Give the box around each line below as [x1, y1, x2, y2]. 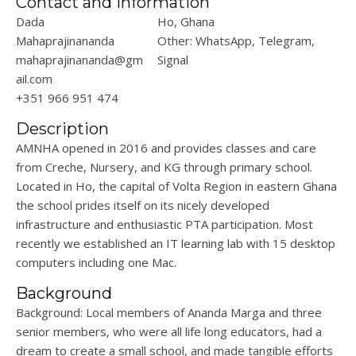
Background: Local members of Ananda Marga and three [16, 304, 322, 321]
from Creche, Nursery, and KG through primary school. [16, 159, 312, 176]
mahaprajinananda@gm [16, 52, 143, 68]
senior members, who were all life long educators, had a [16, 323, 322, 340]
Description [16, 119, 109, 139]
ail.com [16, 71, 52, 87]
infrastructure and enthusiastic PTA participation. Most [16, 216, 313, 233]
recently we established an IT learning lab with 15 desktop [16, 235, 335, 252]
